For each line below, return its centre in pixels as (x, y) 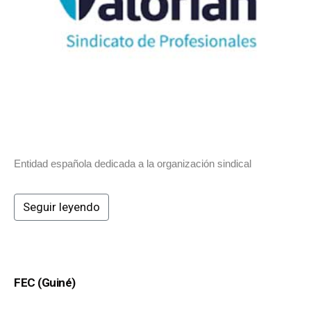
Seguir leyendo (61, 207)
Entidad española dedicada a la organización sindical (133, 164)
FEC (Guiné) (45, 283)
